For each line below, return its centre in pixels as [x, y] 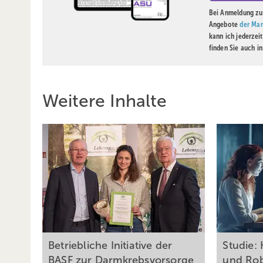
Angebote [224, 24]
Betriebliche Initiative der [110, 246]
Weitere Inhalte [104, 101]
